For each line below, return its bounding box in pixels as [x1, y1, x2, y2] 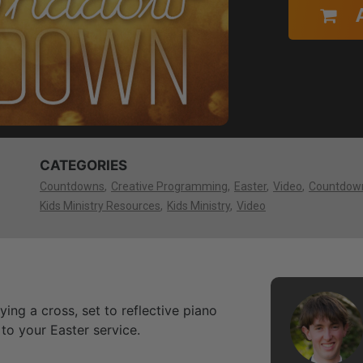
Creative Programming [110, 179, 228, 193]
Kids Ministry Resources [39, 199, 160, 212]
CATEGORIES [39, 156, 127, 173]
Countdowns [39, 179, 105, 193]
